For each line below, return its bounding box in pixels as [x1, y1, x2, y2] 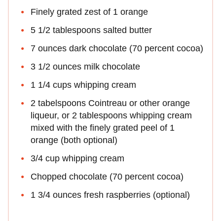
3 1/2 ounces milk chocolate [31, 61, 140, 72]
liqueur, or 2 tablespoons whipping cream [31, 110, 192, 120]
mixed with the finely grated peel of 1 [31, 122, 175, 133]
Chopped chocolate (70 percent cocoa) [31, 171, 184, 182]
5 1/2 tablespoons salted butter [31, 25, 152, 35]
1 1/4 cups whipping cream [31, 79, 136, 90]
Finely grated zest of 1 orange [31, 6, 148, 17]
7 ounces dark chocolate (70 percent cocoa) [31, 43, 203, 53]
